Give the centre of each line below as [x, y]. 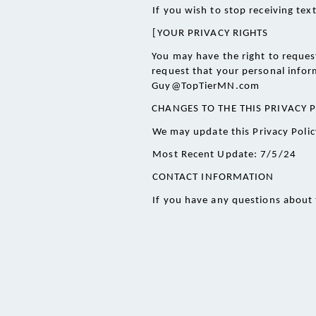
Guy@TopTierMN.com [206, 86]
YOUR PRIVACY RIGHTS [213, 34]
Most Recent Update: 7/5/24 [224, 154]
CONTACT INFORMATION [214, 177]
